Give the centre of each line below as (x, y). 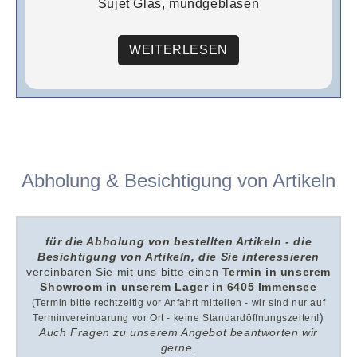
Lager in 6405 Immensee (244, 287)
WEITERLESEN (178, 50)
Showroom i (75, 287)
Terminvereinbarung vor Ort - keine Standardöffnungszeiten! (177, 318)
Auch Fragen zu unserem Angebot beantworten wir (178, 332)
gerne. (178, 347)
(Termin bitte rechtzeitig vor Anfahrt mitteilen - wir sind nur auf (178, 303)
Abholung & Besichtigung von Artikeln (178, 180)
